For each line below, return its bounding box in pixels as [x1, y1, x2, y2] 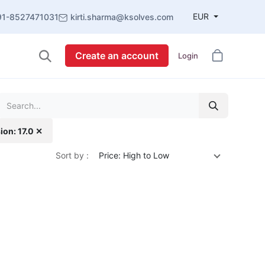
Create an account [75, 50, 159, 62]
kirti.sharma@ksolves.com [70, 12, 174, 22]
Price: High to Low [99, 150, 169, 161]
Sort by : [56, 150, 89, 161]
